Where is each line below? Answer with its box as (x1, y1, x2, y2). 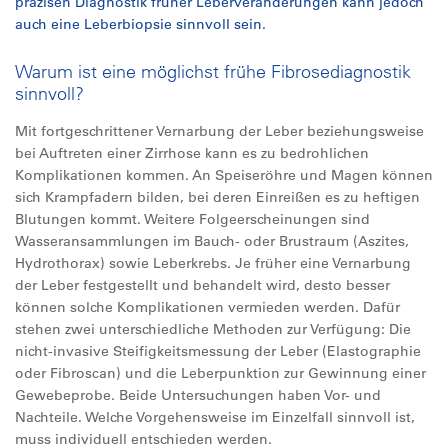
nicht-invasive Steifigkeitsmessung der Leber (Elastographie (15, 342, 421, 360)
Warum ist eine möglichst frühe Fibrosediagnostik (15, 60, 411, 83)
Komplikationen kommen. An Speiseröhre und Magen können (15, 166, 433, 184)
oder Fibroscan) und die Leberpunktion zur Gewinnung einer (15, 364, 426, 382)
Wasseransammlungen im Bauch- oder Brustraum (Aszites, (15, 232, 409, 250)
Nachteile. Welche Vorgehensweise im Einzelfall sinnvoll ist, (15, 408, 415, 426)
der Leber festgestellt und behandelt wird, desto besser (15, 276, 390, 294)
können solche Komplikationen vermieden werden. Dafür (15, 298, 400, 316)
